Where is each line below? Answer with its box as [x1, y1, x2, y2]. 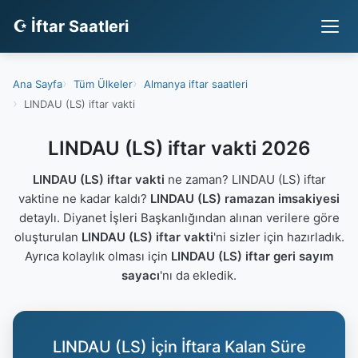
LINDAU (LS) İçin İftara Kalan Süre [52, 337, 306, 356]
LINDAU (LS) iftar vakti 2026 [47, 137, 311, 160]
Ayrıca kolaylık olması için [25, 249, 171, 264]
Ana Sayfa [13, 77, 62, 90]
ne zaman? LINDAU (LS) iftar [164, 172, 326, 187]
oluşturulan [14, 229, 82, 245]
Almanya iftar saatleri [144, 77, 248, 90]
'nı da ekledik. [160, 268, 237, 283]
